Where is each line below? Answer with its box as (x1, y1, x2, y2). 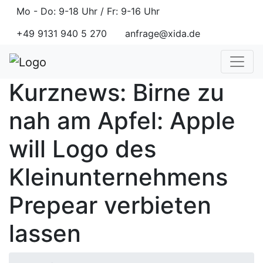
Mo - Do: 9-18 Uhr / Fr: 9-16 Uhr (16, 5, 160, 17)
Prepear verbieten (9, 190, 211, 220)
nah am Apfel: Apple (9, 106, 235, 135)
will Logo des (9, 134, 156, 163)
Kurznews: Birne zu (9, 77, 224, 107)
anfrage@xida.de (125, 28, 200, 39)
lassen (9, 218, 81, 248)
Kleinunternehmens (9, 162, 228, 191)
